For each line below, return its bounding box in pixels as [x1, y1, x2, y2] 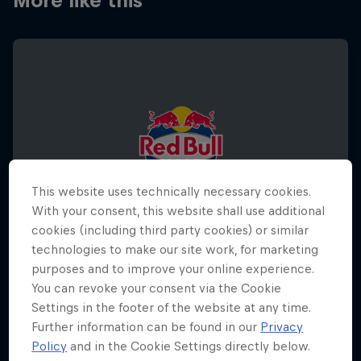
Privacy [260, 319, 304, 334]
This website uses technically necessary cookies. [31, 184, 312, 198]
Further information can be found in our [31, 319, 261, 334]
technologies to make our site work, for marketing [31, 242, 319, 256]
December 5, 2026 [53, 337, 168, 352]
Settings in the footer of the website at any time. [31, 300, 311, 314]
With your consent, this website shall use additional [31, 203, 326, 218]
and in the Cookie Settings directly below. [67, 338, 311, 353]
